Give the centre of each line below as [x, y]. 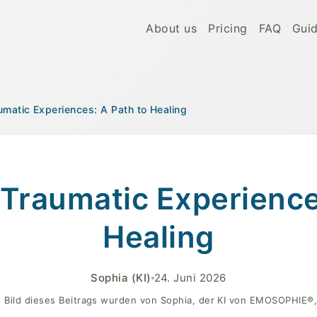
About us [172, 28]
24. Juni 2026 [190, 278]
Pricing [228, 28]
